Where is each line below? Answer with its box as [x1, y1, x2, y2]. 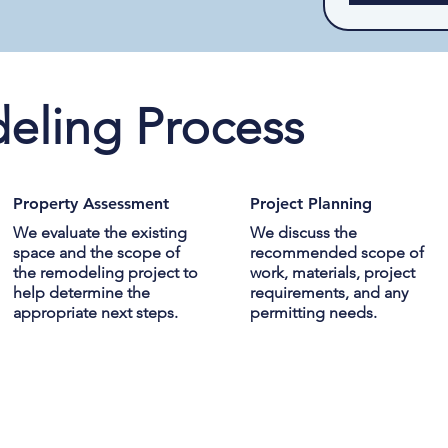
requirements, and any [250, 283, 409, 303]
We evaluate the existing [13, 223, 188, 243]
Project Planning [249, 193, 372, 213]
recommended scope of [250, 243, 425, 263]
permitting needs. [250, 303, 378, 323]
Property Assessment [12, 193, 169, 213]
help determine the [13, 283, 151, 303]
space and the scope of [13, 243, 181, 263]
